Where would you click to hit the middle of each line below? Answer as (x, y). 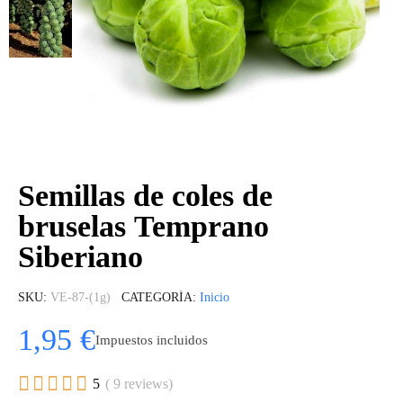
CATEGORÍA (157, 297)
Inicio (215, 297)
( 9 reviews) (139, 384)
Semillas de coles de (145, 196)
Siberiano (81, 257)
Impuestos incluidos (152, 340)
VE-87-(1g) (81, 297)
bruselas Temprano (143, 226)
